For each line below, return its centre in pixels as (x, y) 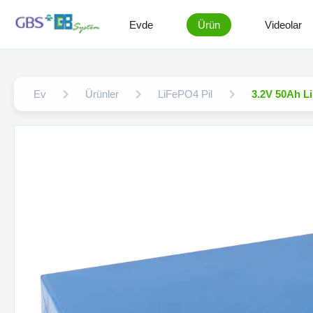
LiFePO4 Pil (185, 94)
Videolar (283, 24)
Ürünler (102, 94)
